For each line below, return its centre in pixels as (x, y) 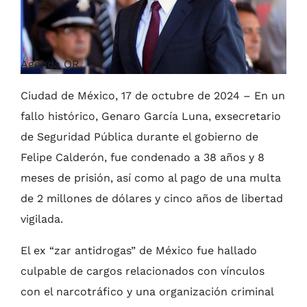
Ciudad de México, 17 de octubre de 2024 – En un (153, 95)
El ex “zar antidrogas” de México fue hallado (139, 250)
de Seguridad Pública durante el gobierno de (139, 136)
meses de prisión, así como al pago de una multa (151, 177)
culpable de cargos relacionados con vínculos (143, 271)
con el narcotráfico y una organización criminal (147, 291)
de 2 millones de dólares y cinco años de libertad (152, 198)
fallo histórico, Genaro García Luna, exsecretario (151, 116)
